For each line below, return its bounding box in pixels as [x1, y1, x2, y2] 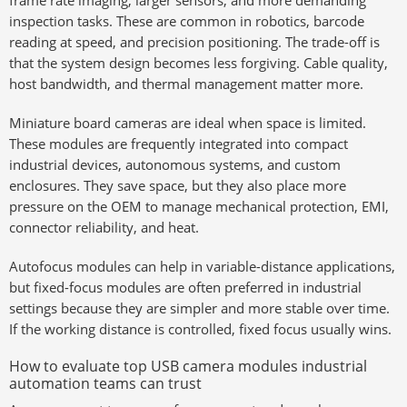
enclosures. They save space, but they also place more [9, 176, 346, 194]
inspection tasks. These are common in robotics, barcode [9, 12, 364, 30]
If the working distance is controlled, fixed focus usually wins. [9, 320, 392, 338]
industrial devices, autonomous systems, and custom [9, 155, 341, 174]
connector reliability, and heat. [9, 218, 199, 236]
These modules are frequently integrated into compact [9, 134, 348, 153]
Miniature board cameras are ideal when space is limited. [9, 114, 366, 132]
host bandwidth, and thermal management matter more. [9, 74, 363, 93]
